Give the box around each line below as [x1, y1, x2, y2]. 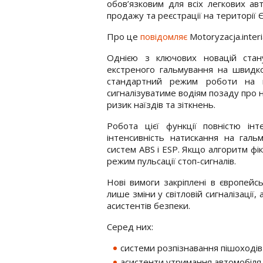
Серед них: [107, 220, 153, 232]
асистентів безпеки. [107, 199, 190, 211]
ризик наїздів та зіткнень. [107, 98, 215, 110]
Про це [107, 30, 140, 42]
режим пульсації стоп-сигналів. [107, 154, 236, 167]
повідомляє [140, 30, 187, 42]
